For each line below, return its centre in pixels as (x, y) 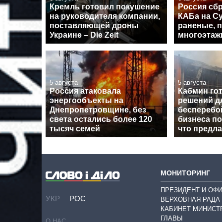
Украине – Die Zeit (84, 35)
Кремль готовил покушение (105, 7)
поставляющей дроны (94, 26)
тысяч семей (75, 129)
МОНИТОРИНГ (185, 173)
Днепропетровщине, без (98, 110)
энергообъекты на (86, 101)
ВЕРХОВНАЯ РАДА (190, 199)
